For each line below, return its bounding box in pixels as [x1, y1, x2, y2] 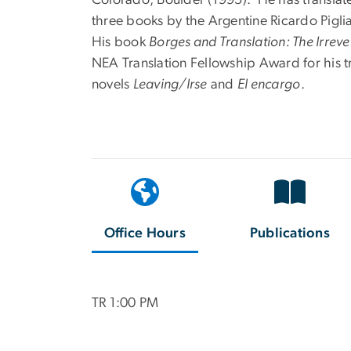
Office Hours [104, 226, 186, 241]
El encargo [237, 77, 301, 92]
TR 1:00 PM [92, 296, 159, 311]
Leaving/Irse [132, 77, 208, 92]
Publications [250, 226, 330, 241]
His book [92, 34, 150, 49]
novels [92, 77, 133, 92]
